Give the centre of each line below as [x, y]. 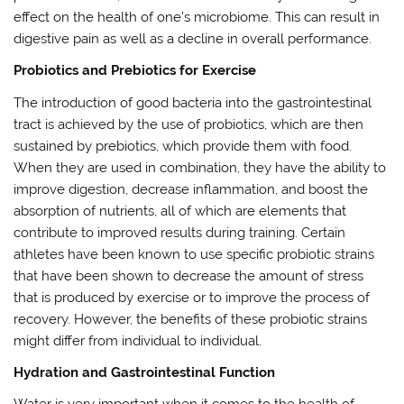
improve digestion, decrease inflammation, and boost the [191, 189]
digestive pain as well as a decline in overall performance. [193, 38]
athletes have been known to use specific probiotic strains [194, 254]
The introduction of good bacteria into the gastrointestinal [193, 102]
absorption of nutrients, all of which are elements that [180, 211]
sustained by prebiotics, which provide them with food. [183, 146]
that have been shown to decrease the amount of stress [189, 275]
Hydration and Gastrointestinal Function [145, 372]
